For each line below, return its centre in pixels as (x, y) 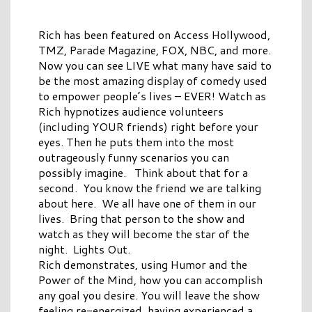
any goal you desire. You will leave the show (149, 295)
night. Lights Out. (84, 249)
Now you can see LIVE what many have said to (155, 65)
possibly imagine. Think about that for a (143, 173)
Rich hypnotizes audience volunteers (131, 111)
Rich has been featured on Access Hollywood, (154, 35)
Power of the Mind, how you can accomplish (150, 280)
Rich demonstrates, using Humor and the (143, 265)
